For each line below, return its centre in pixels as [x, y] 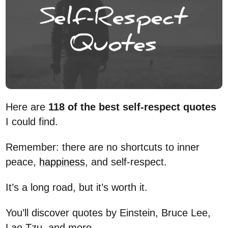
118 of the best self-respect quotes [133, 107]
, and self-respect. [126, 162]
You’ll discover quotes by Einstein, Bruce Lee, [108, 213]
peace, [23, 162]
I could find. [32, 122]
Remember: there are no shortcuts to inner [103, 147]
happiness [62, 162]
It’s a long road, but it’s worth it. [77, 188]
